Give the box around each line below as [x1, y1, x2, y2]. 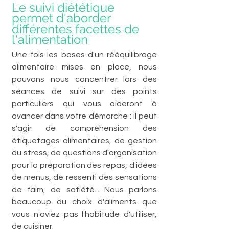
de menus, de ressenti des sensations [12, 173, 157, 181]
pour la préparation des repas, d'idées [12, 161, 157, 169]
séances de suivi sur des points [12, 87, 157, 96]
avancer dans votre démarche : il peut [12, 111, 157, 120]
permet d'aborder [12, 10, 113, 26]
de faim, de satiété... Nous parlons [12, 185, 157, 194]
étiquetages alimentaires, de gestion [12, 136, 157, 145]
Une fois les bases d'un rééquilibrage [12, 50, 157, 59]
